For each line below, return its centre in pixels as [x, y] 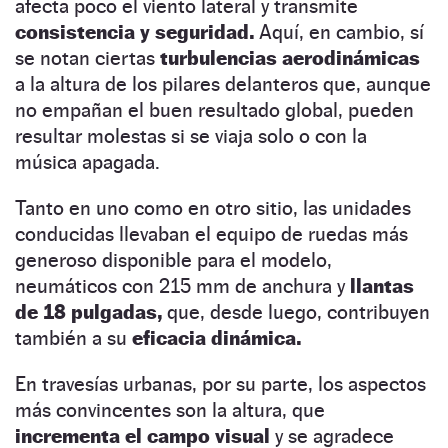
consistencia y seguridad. [134, 31]
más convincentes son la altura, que [170, 409]
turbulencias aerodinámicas [290, 57]
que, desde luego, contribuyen [296, 311]
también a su [71, 337]
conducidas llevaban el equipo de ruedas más [211, 233]
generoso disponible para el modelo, [173, 259]
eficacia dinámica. [216, 337]
